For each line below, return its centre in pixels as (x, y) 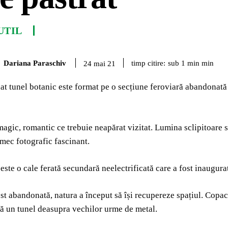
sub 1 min (184, 63)
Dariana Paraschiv (35, 63)
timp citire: (148, 63)
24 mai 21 (99, 63)
